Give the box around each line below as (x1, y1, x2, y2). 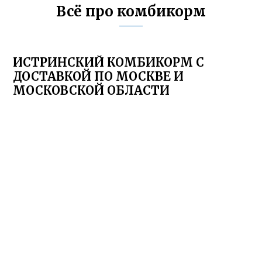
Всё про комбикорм (56, 2, 206, 20)
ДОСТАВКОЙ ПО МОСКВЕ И (13, 69, 184, 84)
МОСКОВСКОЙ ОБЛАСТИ (13, 83, 170, 98)
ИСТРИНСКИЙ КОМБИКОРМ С (13, 55, 205, 70)
